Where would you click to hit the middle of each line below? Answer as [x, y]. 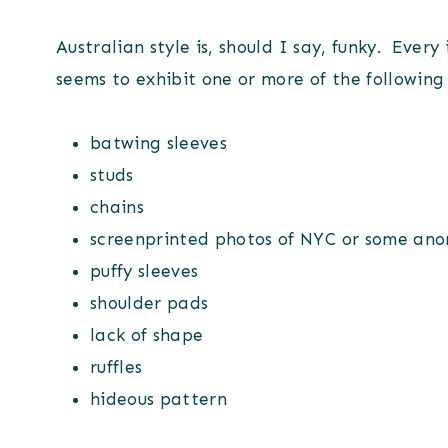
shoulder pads [149, 302]
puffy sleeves [144, 270]
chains [117, 206]
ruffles [116, 366]
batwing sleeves [159, 142]
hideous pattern [159, 398]
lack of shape [147, 334]
